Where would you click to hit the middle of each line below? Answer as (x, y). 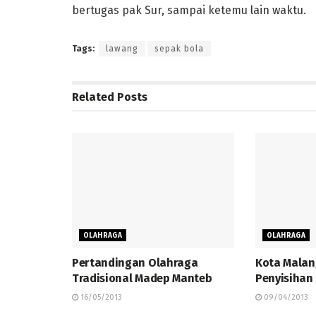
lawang (122, 48)
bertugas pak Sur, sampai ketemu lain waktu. (189, 10)
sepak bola (179, 48)
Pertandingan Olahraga (135, 263)
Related (93, 97)
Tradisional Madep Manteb (142, 279)
